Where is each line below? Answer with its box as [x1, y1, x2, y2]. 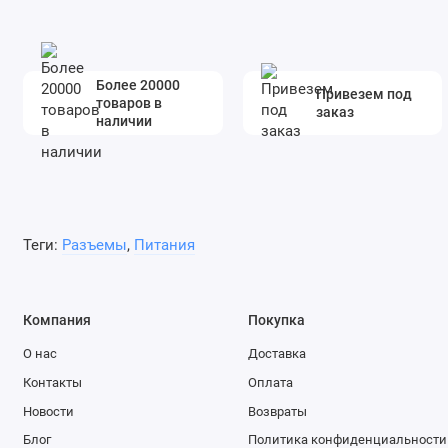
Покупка [247, 311, 305, 328]
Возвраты [247, 403, 307, 419]
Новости [22, 403, 74, 419]
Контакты [22, 374, 82, 390]
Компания [22, 311, 91, 328]
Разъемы [61, 236, 127, 255]
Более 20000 [95, 76, 180, 93]
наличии [95, 112, 152, 129]
